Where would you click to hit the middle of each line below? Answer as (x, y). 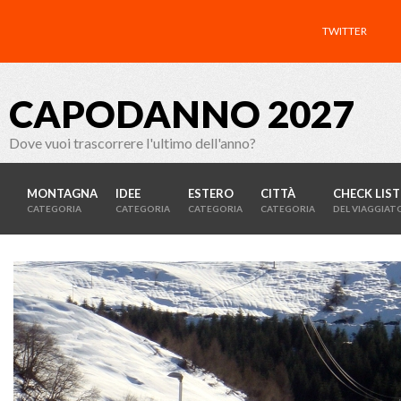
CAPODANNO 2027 (181, 114)
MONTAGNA (62, 193)
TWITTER (345, 31)
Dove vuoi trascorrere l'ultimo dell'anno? (132, 143)
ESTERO (211, 193)
